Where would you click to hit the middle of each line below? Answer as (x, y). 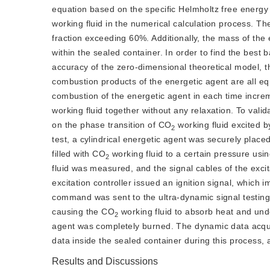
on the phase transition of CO (112, 125)
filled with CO (79, 154)
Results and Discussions (105, 261)
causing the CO (83, 212)
